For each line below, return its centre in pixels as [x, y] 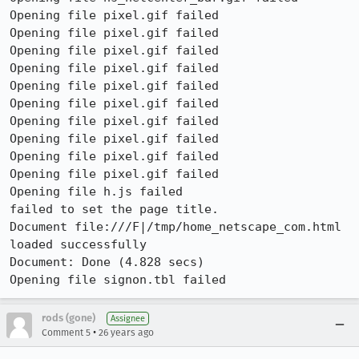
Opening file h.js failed [96, 192]
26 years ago [126, 333]
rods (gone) [69, 318]
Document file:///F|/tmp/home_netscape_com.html [175, 227]
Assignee [128, 319]
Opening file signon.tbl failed [118, 280]
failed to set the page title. [114, 209]
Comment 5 [66, 333]
